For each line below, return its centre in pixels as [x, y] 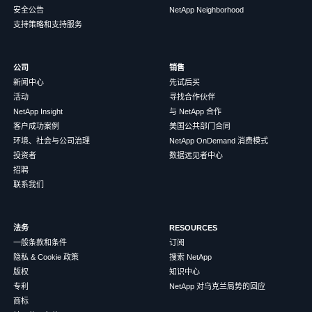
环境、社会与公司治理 [51, 141]
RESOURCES [193, 228]
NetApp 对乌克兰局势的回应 [217, 287]
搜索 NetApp [190, 257]
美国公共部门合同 [200, 126]
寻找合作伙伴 [192, 97]
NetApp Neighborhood [206, 10]
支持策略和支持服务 [47, 25]
